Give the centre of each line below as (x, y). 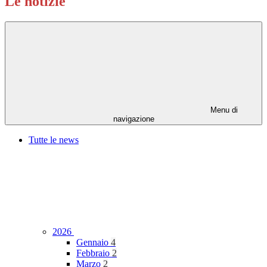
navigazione (133, 119)
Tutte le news (54, 140)
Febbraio (94, 253)
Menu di (223, 110)
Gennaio (94, 243)
